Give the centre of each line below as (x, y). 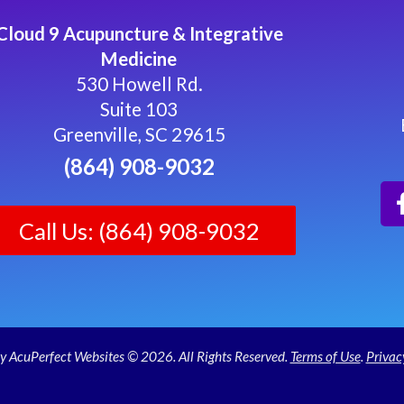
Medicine (139, 58)
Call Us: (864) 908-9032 (139, 230)
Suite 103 (139, 109)
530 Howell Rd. (139, 83)
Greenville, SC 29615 (139, 134)
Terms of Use (325, 356)
